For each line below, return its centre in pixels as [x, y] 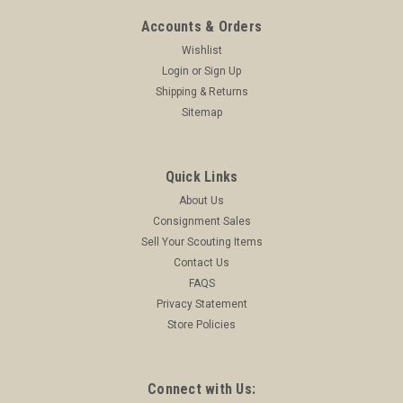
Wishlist [201, 50]
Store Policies [201, 324]
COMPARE [84, 32]
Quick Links [201, 176]
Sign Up [223, 71]
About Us [201, 200]
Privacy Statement [201, 304]
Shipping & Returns [201, 91]
